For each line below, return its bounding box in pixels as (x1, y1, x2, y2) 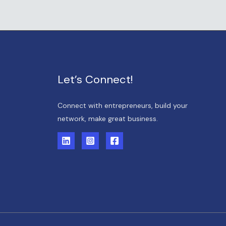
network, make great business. (57, 114, 158, 123)
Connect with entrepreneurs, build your (57, 100, 188, 110)
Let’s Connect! (57, 72, 133, 87)
